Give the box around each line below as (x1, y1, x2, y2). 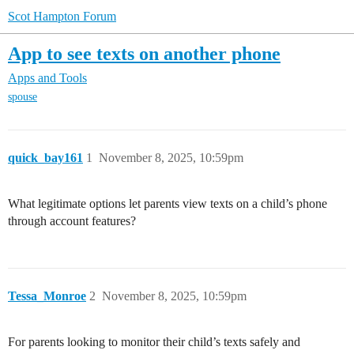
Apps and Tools (8, 71, 87, 85)
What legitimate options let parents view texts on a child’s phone (8, 197, 327, 211)
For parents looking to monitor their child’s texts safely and (8, 335, 300, 349)
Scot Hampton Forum (8, 9, 116, 23)
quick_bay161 (8, 151, 83, 165)
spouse (8, 91, 37, 104)
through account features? (8, 214, 136, 228)
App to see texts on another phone (8, 43, 281, 64)
